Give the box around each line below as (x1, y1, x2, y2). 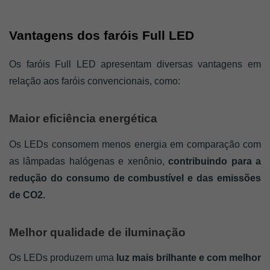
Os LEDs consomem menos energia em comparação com (9, 139, 261, 149)
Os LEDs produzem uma (9, 253, 114, 263)
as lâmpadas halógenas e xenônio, (9, 155, 165, 166)
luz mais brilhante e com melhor (114, 253, 261, 263)
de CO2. (9, 189, 45, 200)
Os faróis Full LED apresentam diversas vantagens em (9, 59, 261, 69)
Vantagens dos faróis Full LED (9, 28, 194, 43)
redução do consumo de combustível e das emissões (9, 172, 261, 183)
